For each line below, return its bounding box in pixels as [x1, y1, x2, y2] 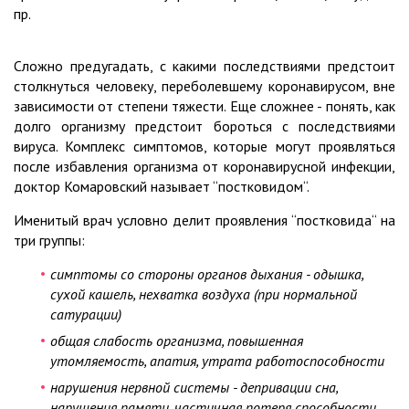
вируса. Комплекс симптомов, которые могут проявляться [14, 137, 395, 156]
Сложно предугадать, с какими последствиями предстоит [14, 57, 395, 76]
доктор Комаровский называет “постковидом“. [14, 177, 309, 196]
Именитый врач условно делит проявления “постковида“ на [14, 211, 395, 230]
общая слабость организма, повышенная [50, 331, 303, 351]
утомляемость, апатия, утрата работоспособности [50, 351, 384, 371]
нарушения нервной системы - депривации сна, [50, 378, 338, 397]
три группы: [14, 231, 85, 250]
